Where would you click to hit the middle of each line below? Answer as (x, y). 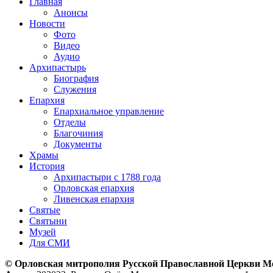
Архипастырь (58, 67)
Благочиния (78, 133)
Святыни (48, 221)
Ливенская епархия (94, 199)
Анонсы (71, 12)
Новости (47, 23)
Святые (45, 210)
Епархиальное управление (109, 111)
